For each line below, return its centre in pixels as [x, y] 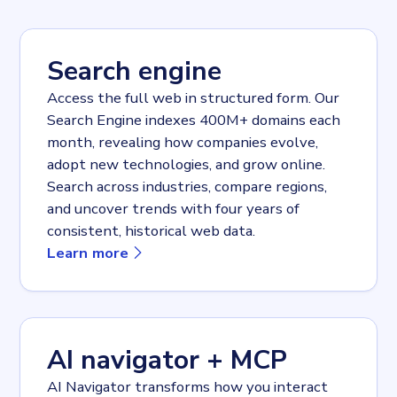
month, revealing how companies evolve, [183, 142]
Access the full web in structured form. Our [194, 97]
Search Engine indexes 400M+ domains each [194, 120]
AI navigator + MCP [167, 361]
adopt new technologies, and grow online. [187, 164]
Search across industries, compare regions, [187, 186]
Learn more [88, 253]
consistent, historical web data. [152, 230]
